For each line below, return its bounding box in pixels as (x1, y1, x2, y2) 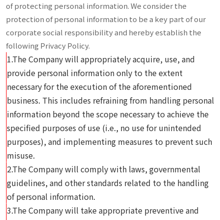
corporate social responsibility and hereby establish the (6, 27, 201, 37)
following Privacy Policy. (6, 40, 90, 51)
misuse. (7, 149, 35, 161)
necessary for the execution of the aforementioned (7, 81, 192, 92)
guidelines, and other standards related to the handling (7, 177, 209, 189)
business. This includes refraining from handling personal (7, 94, 214, 106)
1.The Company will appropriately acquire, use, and (7, 53, 195, 65)
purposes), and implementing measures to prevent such (7, 136, 212, 147)
